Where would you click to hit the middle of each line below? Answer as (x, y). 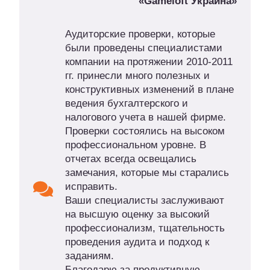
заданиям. (89, 256)
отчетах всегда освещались (130, 159)
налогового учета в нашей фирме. (145, 118)
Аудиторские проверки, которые (140, 34)
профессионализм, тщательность (145, 228)
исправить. (91, 187)
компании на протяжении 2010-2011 (149, 62)
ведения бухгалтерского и (126, 104)
